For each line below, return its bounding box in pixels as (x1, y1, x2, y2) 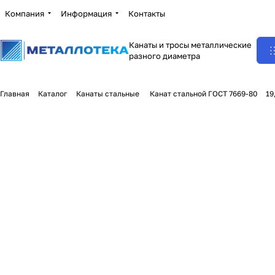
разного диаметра (129, 51, 200, 61)
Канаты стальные (76, 89, 139, 98)
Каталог (38, 89, 68, 98)
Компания (5, 8, 44, 18)
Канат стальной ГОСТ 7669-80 (148, 89, 257, 98)
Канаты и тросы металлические (129, 40, 252, 50)
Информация (61, 8, 112, 18)
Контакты (128, 8, 165, 18)
